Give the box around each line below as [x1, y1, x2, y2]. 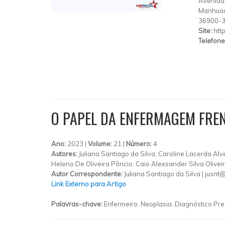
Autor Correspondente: [51, 170, 124, 178]
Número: [126, 140, 153, 148]
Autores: [51, 150, 79, 158]
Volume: [88, 140, 114, 148]
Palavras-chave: [51, 200, 104, 208]
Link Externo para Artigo [51, 180, 126, 188]
